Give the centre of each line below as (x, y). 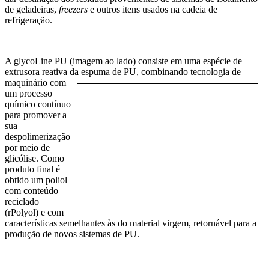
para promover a (36, 115)
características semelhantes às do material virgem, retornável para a (131, 223)
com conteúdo (32, 191)
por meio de (27, 148)
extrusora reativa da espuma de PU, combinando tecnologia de (123, 72)
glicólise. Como (35, 159)
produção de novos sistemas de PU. (72, 234)
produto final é (32, 169)
